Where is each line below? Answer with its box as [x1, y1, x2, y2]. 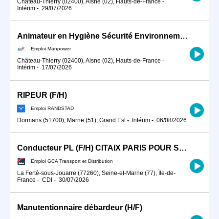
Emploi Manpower [31, 45, 71, 51]
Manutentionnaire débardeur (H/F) [17, 203, 142, 212]
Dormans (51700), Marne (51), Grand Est [17, 117, 126, 124]
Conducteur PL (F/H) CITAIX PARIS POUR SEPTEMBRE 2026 [179, 144, 187, 153]
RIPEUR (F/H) [17, 91, 67, 100]
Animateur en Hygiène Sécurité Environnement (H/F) [180, 31, 188, 40]
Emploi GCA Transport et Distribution [31, 158, 113, 164]
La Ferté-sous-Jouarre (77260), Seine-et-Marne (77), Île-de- [17, 169, 175, 176]
